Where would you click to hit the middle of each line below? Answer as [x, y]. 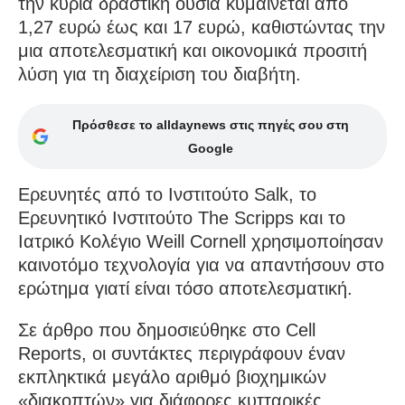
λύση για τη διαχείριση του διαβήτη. [160, 74]
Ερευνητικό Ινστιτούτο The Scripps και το [182, 217]
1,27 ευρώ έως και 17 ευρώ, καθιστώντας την [202, 27]
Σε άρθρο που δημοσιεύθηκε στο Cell [167, 330]
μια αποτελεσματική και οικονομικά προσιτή [193, 50]
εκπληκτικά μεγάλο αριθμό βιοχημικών [172, 377]
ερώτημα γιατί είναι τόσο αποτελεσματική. [185, 288]
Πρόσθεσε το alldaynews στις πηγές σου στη [210, 124]
